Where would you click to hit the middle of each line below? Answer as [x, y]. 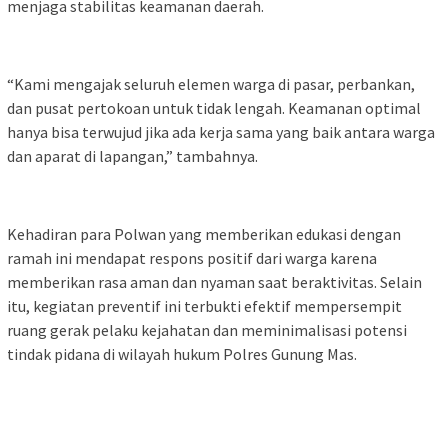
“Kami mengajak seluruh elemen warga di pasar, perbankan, [211, 83]
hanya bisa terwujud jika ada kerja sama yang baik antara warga [221, 131]
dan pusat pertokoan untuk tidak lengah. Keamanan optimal [214, 107]
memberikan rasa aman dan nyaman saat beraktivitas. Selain [214, 281]
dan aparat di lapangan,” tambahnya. [132, 155]
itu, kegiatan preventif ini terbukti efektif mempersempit [204, 305]
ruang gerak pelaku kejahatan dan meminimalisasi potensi [207, 329]
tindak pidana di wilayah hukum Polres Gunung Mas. [182, 353]
